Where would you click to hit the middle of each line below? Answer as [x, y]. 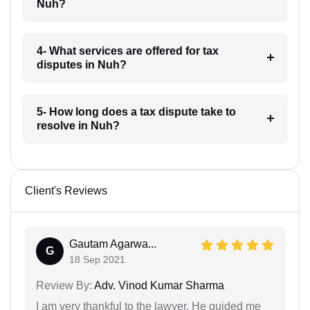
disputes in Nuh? [81, 65]
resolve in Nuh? [78, 126]
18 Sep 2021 [97, 260]
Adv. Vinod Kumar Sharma [158, 286]
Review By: [64, 286]
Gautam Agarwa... [113, 244]
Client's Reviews [66, 191]
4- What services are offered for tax [127, 51]
